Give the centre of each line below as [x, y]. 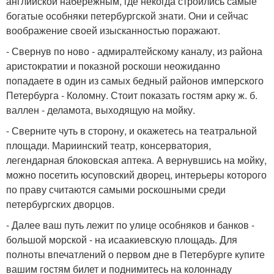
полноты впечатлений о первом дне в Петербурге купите [135, 254]
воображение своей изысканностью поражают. [113, 30]
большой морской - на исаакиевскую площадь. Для [122, 239]
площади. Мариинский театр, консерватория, [109, 145]
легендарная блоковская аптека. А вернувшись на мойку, [136, 160]
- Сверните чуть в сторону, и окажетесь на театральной [131, 130]
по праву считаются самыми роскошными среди [116, 189]
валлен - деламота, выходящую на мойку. [101, 109]
